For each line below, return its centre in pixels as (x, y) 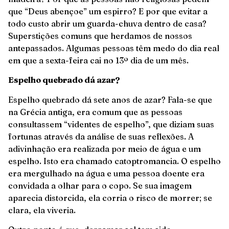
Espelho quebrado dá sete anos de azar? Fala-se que (110, 99)
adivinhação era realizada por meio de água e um (105, 148)
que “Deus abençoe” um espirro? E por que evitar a (108, 11)
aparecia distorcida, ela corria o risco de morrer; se (110, 198)
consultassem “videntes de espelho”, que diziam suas (111, 124)
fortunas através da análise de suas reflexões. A (101, 136)
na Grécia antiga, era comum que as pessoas (95, 112)
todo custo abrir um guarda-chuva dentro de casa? (107, 23)
